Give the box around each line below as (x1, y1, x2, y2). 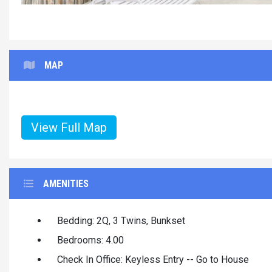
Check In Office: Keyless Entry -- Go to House (57, 253, 249, 265)
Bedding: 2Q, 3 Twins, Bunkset (57, 214, 185, 226)
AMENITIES (43, 177, 89, 189)
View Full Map (31, 120, 107, 135)
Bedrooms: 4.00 (57, 234, 124, 246)
